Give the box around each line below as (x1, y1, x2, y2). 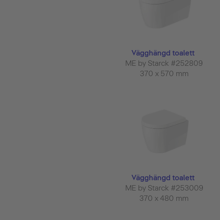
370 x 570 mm (139, 69, 191, 79)
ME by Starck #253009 (125, 184, 205, 193)
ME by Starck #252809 (125, 59, 205, 68)
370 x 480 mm (139, 194, 191, 203)
